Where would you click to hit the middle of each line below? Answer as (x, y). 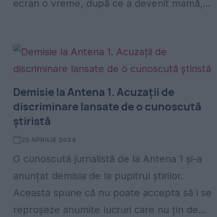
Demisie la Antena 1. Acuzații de (94, 92)
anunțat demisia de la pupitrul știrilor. (98, 176)
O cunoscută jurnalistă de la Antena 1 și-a (108, 159)
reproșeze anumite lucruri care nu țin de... (109, 210)
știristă (32, 121)
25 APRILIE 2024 (49, 139)
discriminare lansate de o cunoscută (107, 107)
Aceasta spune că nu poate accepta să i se (112, 193)
